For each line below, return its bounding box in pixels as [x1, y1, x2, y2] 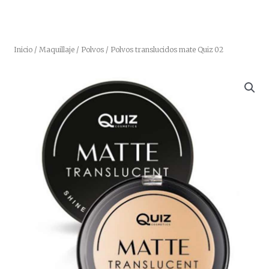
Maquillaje [39, 44, 74, 54]
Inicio [14, 44, 32, 54]
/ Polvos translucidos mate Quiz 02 [104, 44, 223, 54]
